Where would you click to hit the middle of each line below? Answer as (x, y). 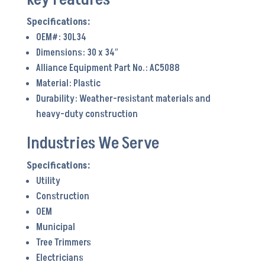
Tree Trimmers (63, 243)
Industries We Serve (93, 143)
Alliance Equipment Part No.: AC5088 (108, 68)
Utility (48, 181)
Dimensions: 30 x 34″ (77, 53)
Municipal (55, 227)
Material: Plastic (68, 83)
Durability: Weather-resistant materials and (123, 99)
